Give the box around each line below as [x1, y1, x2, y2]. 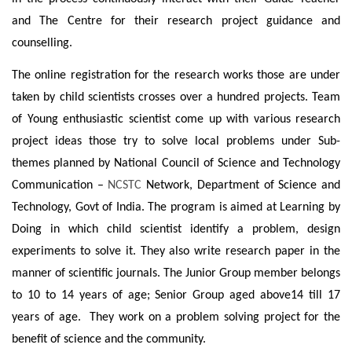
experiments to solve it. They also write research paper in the [12, 245, 340, 258]
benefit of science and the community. [12, 333, 209, 346]
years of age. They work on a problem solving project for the [12, 311, 340, 324]
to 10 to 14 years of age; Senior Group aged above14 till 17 [12, 289, 340, 302]
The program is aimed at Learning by [148, 201, 341, 214]
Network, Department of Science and [141, 179, 341, 192]
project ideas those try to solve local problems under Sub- [12, 135, 340, 148]
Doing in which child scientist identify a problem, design [12, 223, 340, 236]
